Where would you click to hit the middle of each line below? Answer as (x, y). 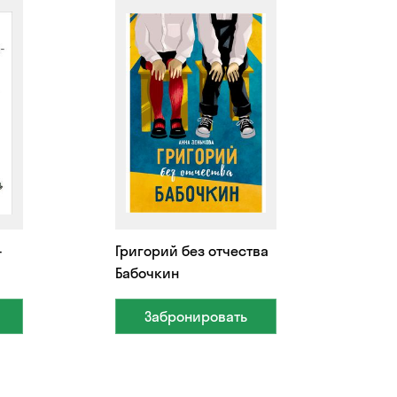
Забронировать (196, 316)
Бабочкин (147, 272)
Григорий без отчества (191, 250)
